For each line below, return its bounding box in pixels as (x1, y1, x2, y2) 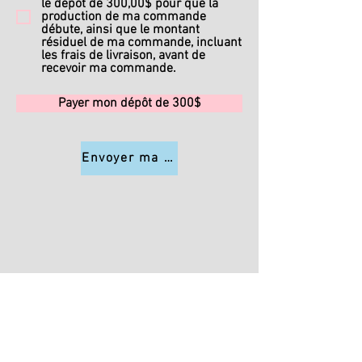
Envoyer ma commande (81, 150, 238, 167)
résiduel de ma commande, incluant (41, 35, 242, 52)
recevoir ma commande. (41, 61, 176, 78)
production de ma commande (41, 9, 206, 26)
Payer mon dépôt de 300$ (57, 95, 201, 112)
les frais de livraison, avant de (41, 48, 205, 65)
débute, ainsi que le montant (41, 22, 200, 39)
